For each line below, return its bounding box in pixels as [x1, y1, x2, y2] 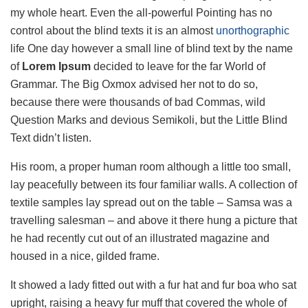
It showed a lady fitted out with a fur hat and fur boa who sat [10, 279, 296, 291]
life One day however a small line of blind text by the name [10, 43, 293, 55]
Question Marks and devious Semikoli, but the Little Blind [10, 114, 287, 126]
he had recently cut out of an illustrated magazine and [10, 232, 269, 245]
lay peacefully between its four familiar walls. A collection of [10, 179, 297, 191]
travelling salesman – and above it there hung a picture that [10, 214, 297, 227]
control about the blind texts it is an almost [10, 25, 216, 37]
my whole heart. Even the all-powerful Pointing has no [10, 7, 272, 19]
